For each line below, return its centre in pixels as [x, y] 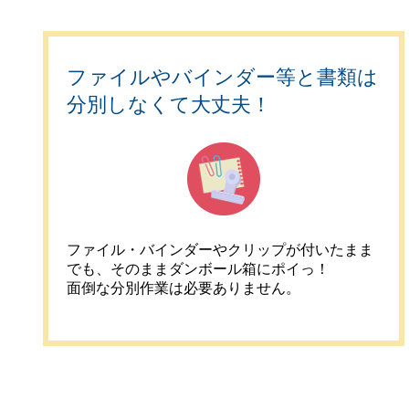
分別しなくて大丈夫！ [169, 105]
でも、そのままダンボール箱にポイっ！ [198, 269]
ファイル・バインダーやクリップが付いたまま [220, 250]
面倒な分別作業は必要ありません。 [184, 288]
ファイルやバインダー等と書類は [222, 77]
